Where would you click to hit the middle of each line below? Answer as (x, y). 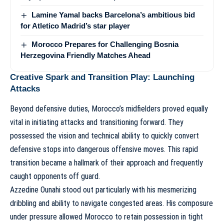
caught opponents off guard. (55, 176)
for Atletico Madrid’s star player (75, 26)
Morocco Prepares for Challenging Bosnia (105, 44)
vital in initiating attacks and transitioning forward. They (97, 122)
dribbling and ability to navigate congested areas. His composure (111, 203)
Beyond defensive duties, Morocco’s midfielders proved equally (109, 109)
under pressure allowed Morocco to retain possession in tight (106, 217)
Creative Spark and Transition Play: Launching (102, 77)
